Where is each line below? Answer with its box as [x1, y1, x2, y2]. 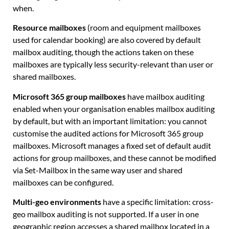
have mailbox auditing [126, 91, 204, 101]
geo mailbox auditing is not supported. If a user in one [13, 209, 199, 219]
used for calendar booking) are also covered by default [13, 35, 201, 45]
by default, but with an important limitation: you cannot [13, 116, 207, 126]
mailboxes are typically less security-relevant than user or [13, 59, 213, 70]
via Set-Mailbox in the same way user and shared [13, 165, 182, 175]
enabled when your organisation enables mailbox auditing [13, 103, 215, 113]
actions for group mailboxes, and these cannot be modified [13, 152, 216, 163]
